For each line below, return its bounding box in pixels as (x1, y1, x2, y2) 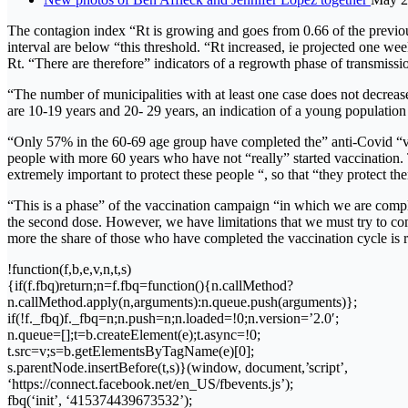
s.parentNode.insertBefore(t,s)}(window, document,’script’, (7, 359, 348, 375)
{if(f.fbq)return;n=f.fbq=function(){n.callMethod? (7, 277, 293, 293)
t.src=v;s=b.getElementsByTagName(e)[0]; (7, 342, 254, 359)
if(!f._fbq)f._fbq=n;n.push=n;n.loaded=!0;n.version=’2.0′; (7, 310, 339, 326)
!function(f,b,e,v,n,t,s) (7, 260, 131, 277)
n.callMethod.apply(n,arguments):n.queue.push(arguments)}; (7, 293, 357, 310)
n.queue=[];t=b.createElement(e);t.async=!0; (7, 326, 260, 342)
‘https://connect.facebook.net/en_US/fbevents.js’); (7, 375, 293, 392)
